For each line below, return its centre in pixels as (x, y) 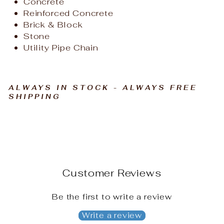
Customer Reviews (112, 173)
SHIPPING (34, 96)
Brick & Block (53, 24)
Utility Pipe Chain (61, 47)
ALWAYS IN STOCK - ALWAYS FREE (103, 87)
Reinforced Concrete (68, 13)
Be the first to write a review (112, 196)
